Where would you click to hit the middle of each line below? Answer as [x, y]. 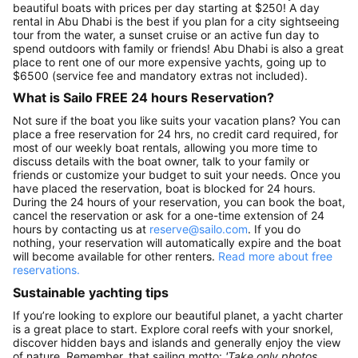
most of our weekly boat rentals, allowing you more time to [165, 147]
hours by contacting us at [81, 229]
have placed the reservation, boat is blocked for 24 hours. [164, 188]
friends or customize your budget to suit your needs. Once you [177, 175]
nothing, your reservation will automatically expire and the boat [177, 243]
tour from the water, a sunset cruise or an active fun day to [166, 34]
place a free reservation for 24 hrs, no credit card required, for [175, 134]
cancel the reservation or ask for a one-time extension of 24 [169, 215]
